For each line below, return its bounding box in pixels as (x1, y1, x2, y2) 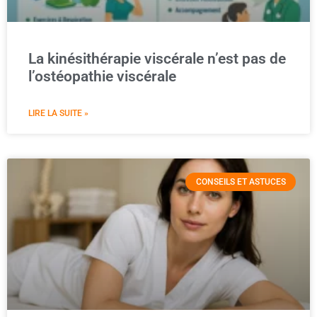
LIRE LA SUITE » (28, 108, 88, 118)
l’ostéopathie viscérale (28, 68, 176, 85)
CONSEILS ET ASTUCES (195, 177, 286, 188)
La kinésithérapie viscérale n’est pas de (28, 50, 286, 67)
